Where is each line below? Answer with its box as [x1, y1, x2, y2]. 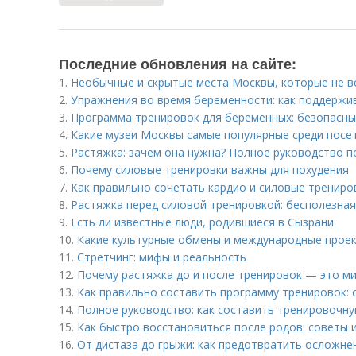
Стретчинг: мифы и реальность [77, 250, 246, 265]
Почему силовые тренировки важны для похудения [71, 162, 349, 177]
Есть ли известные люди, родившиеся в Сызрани [71, 215, 334, 230]
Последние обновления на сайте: [59, 53, 296, 74]
